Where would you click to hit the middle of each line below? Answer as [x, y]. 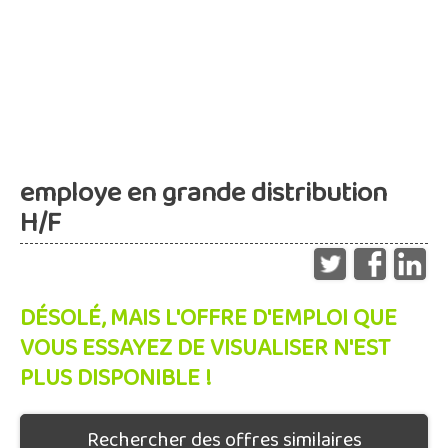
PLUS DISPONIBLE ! [116, 378]
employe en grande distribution [203, 193]
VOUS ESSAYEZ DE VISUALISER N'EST [205, 348]
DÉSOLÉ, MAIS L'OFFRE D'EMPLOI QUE [208, 318]
